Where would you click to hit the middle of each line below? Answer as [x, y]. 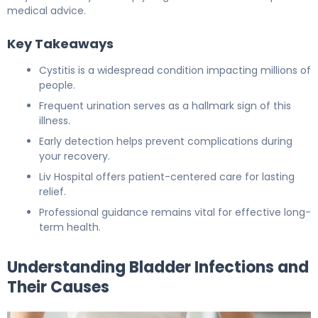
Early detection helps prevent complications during [166, 141]
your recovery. [75, 156]
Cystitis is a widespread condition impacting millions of [175, 70]
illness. [55, 120]
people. [57, 85]
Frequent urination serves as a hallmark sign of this [165, 105]
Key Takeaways [60, 43]
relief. [53, 191]
